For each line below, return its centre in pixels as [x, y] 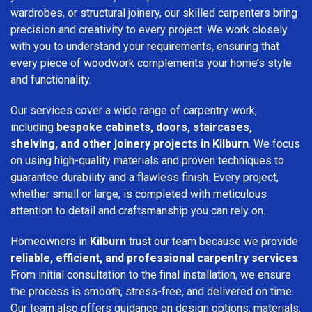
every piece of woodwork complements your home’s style [151, 63]
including [33, 127]
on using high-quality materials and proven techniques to [147, 160]
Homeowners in [50, 241]
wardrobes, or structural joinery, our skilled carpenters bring [154, 13]
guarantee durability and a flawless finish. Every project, [145, 177]
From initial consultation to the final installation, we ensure [151, 274]
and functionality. [51, 79]
